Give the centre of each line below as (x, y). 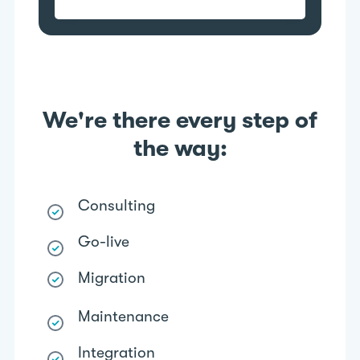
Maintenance (124, 316)
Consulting (117, 205)
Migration (112, 278)
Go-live (104, 241)
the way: (180, 148)
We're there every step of (180, 120)
